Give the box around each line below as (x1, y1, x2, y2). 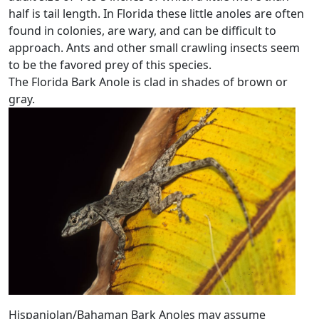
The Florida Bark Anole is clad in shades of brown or (9, 74, 288, 90)
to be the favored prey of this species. (9, 57, 211, 73)
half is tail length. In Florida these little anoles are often (9, 6, 304, 22)
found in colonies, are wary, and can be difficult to (9, 23, 276, 39)
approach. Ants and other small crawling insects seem (9, 40, 300, 56)
